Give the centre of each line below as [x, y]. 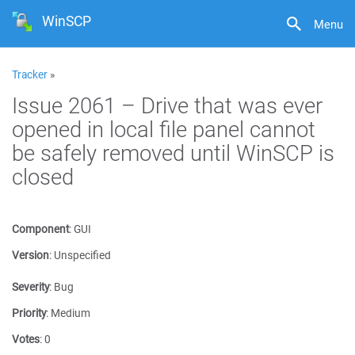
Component [40, 229]
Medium [71, 313]
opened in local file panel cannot [164, 129]
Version [31, 255]
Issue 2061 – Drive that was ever [167, 105]
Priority [29, 313]
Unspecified [82, 255]
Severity [31, 287]
